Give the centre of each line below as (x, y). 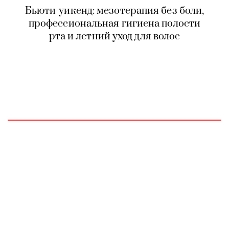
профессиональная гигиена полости (114, 24)
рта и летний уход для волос (114, 37)
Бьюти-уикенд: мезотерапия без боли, (114, 11)
